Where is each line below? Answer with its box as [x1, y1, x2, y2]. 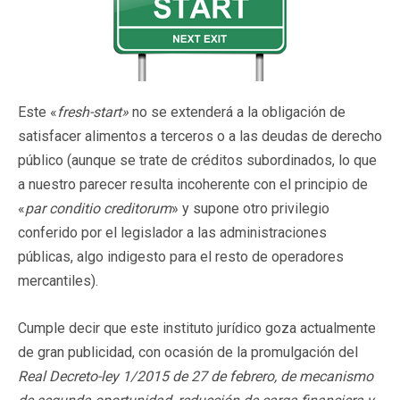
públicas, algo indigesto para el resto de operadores [18, 247, 344, 265]
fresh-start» [57, 103, 129, 121]
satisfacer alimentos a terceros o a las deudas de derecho [18, 127, 382, 145]
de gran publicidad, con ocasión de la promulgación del [18, 343, 358, 361]
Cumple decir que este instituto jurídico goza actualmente [18, 319, 376, 337]
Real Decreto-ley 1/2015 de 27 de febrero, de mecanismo [18, 367, 373, 385]
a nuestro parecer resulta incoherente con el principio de [18, 175, 368, 193]
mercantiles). [18, 271, 98, 289]
